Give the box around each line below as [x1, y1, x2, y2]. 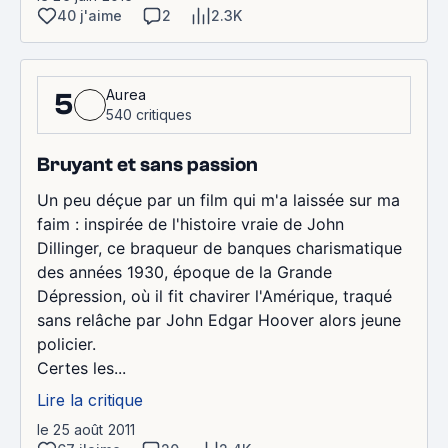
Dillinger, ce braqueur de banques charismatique [37, 237, 402, 258]
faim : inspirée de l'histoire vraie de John [37, 213, 344, 234]
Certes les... [37, 357, 126, 378]
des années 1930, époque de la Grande [37, 261, 332, 282]
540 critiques [106, 105, 192, 123]
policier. [37, 333, 96, 354]
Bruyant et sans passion [37, 152, 258, 176]
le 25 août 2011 [37, 420, 136, 438]
